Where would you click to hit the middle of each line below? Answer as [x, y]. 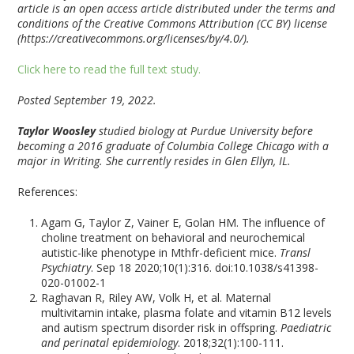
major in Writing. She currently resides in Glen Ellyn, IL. [154, 161]
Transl [296, 252]
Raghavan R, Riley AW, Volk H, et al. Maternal [156, 298]
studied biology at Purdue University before [206, 131]
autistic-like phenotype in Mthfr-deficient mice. [161, 252]
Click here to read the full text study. [109, 69]
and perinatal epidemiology [110, 343]
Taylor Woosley [58, 131]
